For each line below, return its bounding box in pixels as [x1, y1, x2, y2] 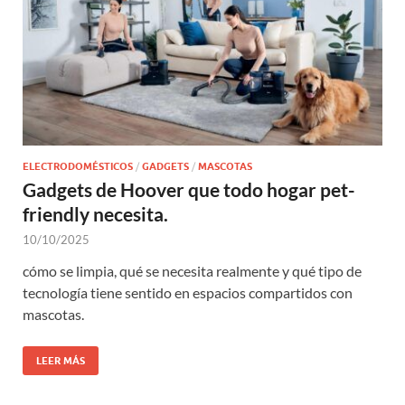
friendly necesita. [23, 202, 168, 225]
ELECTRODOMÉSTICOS [23, 159, 133, 173]
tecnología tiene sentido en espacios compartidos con [23, 283, 353, 301]
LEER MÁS [36, 353, 85, 367]
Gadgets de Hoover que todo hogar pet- [23, 177, 355, 201]
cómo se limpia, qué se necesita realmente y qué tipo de [23, 261, 362, 279]
